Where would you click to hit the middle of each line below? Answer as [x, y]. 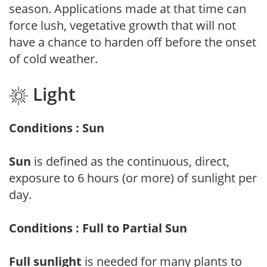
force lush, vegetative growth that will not [122, 26]
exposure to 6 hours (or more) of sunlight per [133, 178]
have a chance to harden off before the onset [133, 42]
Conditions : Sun [57, 128]
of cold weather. [53, 59]
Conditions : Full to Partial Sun [98, 228]
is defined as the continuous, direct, [130, 161]
